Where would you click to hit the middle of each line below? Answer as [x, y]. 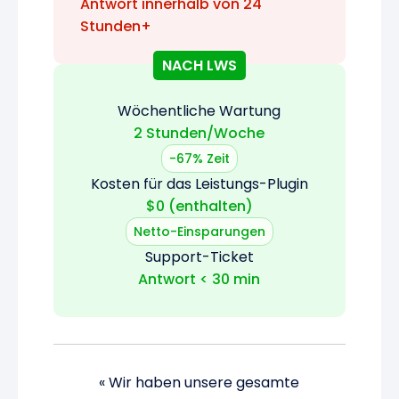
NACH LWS [199, 65]
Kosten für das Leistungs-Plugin [199, 183]
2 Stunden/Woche [199, 133]
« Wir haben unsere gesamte [199, 382]
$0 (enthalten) [199, 206]
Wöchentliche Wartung [199, 110]
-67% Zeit [199, 158]
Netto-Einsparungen [199, 231]
